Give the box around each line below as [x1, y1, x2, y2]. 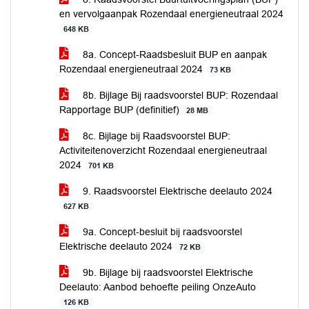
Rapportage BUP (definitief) [59, 104, 182, 115]
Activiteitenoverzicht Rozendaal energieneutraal [59, 145, 267, 156]
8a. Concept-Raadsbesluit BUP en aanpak [80, 49, 267, 60]
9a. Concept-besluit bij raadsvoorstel [80, 226, 242, 237]
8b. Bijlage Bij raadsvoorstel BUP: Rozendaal [80, 90, 278, 101]
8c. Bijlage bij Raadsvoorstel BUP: [80, 130, 230, 141]
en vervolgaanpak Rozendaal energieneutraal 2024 [59, 8, 283, 19]
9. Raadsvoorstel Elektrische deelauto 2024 [80, 186, 272, 197]
